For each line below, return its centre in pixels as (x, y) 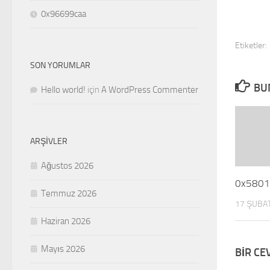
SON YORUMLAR (60, 66)
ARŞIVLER (49, 142)
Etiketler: (251, 45)
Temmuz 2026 (69, 194)
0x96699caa (64, 14)
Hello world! (63, 90)
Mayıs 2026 (63, 249)
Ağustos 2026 (67, 166)
